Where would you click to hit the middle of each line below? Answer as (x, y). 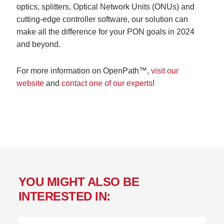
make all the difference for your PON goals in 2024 (106, 31)
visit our (165, 70)
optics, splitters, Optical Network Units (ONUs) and (106, 6)
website (30, 83)
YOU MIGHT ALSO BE (79, 181)
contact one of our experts (107, 83)
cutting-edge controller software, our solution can (102, 19)
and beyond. (39, 44)
